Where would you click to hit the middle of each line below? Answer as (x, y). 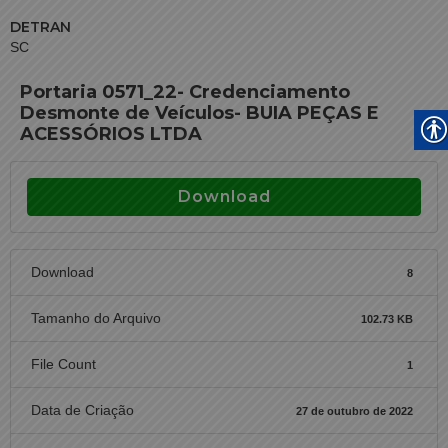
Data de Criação (82, 410)
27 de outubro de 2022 (354, 410)
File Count (63, 364)
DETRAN (40, 27)
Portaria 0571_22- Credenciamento (185, 92)
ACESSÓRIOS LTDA (111, 134)
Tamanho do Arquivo (96, 318)
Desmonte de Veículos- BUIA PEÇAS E (199, 113)
